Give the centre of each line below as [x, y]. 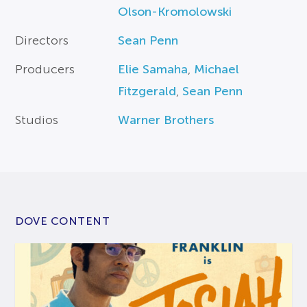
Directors [42, 41]
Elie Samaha [153, 70]
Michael [217, 70]
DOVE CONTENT [63, 221]
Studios [37, 120]
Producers [45, 70]
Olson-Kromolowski [175, 12]
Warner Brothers [166, 120]
